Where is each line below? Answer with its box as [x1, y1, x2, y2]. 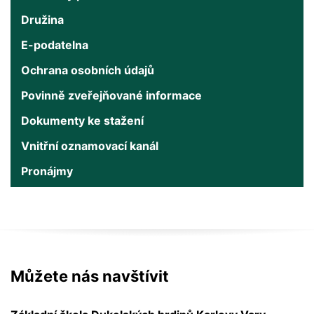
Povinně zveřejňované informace [21, 88, 202, 102]
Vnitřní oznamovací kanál [21, 139, 158, 153]
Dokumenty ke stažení [21, 114, 144, 128]
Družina [21, 13, 64, 27]
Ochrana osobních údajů [21, 63, 154, 77]
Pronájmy [21, 164, 73, 178]
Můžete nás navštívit [11, 267, 169, 285]
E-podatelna [21, 38, 88, 52]
